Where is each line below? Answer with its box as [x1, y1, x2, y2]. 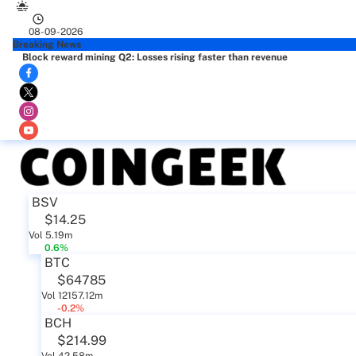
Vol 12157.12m [41, 290, 103, 301]
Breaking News [13, 39, 81, 50]
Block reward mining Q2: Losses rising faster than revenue [22, 52, 288, 63]
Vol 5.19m [29, 230, 72, 241]
